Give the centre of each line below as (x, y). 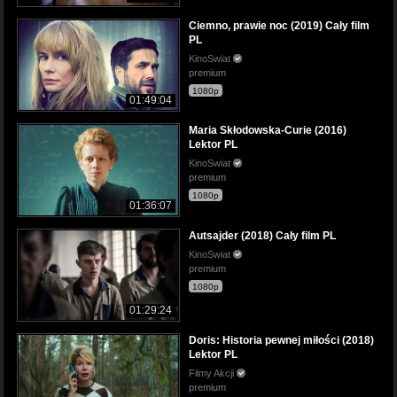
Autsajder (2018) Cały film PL (262, 235)
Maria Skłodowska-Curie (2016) (268, 131)
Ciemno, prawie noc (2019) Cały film (279, 26)
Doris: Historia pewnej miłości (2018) (281, 340)
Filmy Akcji (213, 373)
